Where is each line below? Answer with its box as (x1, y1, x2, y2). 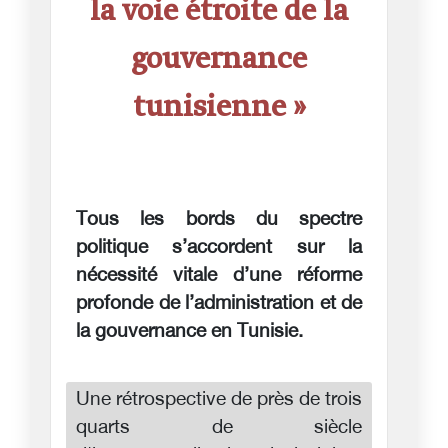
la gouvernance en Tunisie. (76, 320, 303, 344)
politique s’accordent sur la (76, 236, 362, 260)
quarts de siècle (76, 416, 362, 440)
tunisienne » (132, 88, 306, 127)
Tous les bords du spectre (76, 208, 362, 232)
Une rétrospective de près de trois (76, 388, 362, 412)
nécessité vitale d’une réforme (76, 264, 362, 288)
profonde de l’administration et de (76, 292, 362, 316)
